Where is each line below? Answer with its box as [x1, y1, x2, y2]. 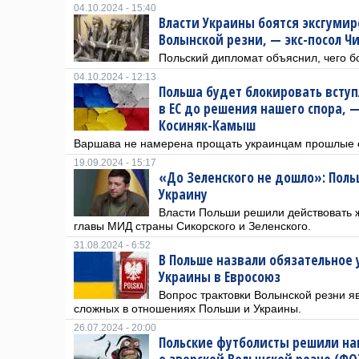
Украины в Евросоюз [159, 268, 280, 286]
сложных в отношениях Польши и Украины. [74, 302, 301, 315]
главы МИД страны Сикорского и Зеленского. [74, 220, 311, 232]
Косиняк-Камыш [159, 116, 256, 135]
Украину [159, 185, 208, 204]
